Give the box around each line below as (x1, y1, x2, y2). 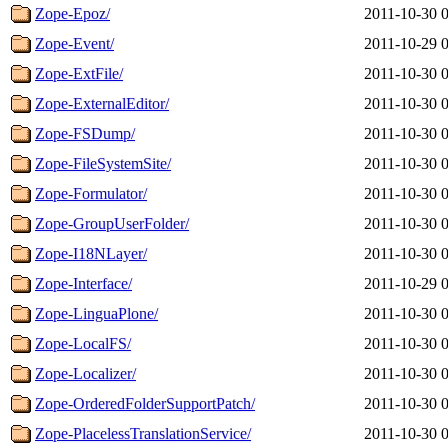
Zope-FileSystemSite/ (35, 154, 171, 172)
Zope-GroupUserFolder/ (35, 214, 189, 232)
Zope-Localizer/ (35, 364, 136, 382)
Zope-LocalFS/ (35, 334, 131, 352)
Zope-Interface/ (35, 274, 132, 292)
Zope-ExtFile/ (35, 64, 123, 82)
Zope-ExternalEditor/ (35, 94, 169, 112)
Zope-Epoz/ (35, 4, 110, 22)
